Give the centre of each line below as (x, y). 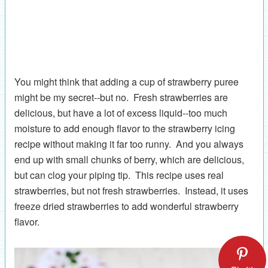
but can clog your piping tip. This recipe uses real (119, 175)
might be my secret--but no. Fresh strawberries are (121, 97)
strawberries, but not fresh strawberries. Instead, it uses (131, 190)
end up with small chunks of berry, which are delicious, (129, 159)
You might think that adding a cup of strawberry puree (126, 81)
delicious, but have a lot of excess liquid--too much (121, 112)
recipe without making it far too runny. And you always (129, 144)
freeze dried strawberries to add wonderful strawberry (126, 206)
